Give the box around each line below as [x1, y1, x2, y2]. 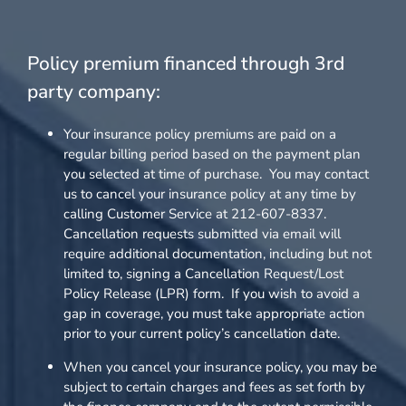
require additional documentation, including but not [63, 245, 372, 264]
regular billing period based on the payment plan [63, 145, 361, 164]
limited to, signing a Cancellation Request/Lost [63, 265, 343, 284]
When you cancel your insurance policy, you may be [63, 357, 377, 376]
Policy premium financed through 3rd [27, 51, 344, 77]
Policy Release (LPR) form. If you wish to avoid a [63, 285, 360, 304]
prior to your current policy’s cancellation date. [63, 324, 340, 343]
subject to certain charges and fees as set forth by [63, 377, 365, 396]
